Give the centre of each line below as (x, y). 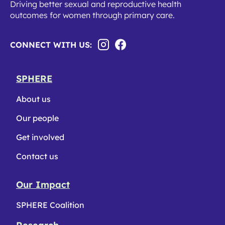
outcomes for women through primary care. (93, 15)
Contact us (37, 156)
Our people (37, 118)
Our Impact (43, 184)
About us (33, 99)
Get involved (40, 137)
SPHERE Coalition (50, 205)
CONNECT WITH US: (51, 44)
